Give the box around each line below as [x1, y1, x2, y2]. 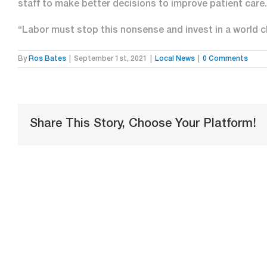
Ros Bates [29, 55, 66, 63]
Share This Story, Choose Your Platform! [30, 119, 256, 131]
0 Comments [203, 55, 248, 63]
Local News [155, 55, 195, 63]
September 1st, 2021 [74, 55, 147, 63]
